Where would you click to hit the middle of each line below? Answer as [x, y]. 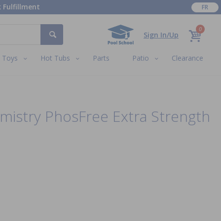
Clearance [188, 58]
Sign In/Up [161, 35]
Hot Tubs [55, 58]
